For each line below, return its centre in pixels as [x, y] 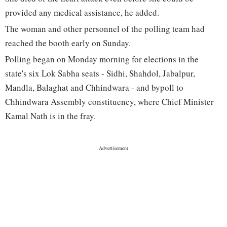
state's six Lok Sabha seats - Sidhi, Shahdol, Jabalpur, [100, 73]
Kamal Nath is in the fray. [50, 116]
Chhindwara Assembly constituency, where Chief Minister [109, 102]
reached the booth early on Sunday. [68, 43]
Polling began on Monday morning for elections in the [102, 59]
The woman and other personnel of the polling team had [105, 29]
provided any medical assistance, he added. [82, 13]
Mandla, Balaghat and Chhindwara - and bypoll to [94, 88]
